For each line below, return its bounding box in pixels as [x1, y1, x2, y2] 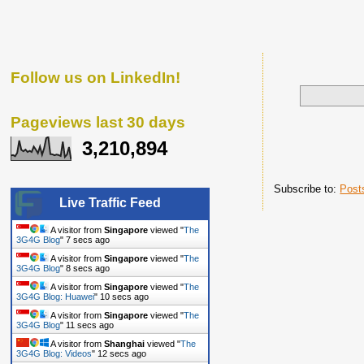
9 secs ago [66, 262, 110, 273]
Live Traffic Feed [59, 195, 161, 210]
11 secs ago [100, 291, 148, 301]
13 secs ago [97, 348, 146, 358]
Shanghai [104, 338, 145, 349]
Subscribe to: [274, 183, 340, 196]
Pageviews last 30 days [11, 113, 185, 131]
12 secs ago [66, 319, 115, 330]
